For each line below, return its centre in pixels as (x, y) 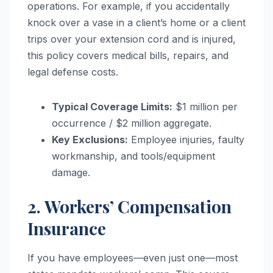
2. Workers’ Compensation (129, 206)
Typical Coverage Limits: (112, 106)
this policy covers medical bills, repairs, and (128, 55)
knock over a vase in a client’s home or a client (136, 22)
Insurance (67, 228)
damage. (71, 172)
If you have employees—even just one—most (133, 258)
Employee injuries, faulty (186, 139)
